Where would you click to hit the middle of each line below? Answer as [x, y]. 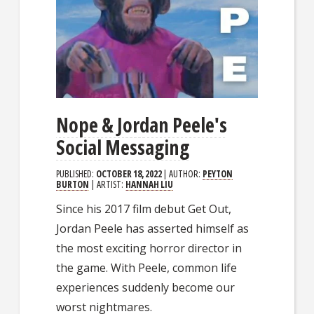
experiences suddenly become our [146, 287]
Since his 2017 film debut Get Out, [144, 209]
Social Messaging [123, 147]
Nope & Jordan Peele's [142, 124]
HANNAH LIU [150, 184]
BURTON [73, 184]
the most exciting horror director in [149, 248]
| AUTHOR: [183, 173]
